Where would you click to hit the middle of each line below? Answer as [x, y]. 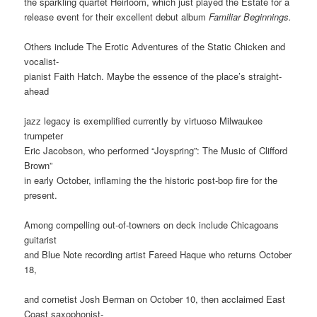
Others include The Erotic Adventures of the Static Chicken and [155, 46]
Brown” [39, 166]
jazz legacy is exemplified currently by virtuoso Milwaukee [144, 121]
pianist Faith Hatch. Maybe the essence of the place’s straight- [153, 76]
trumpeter [44, 136]
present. [41, 195]
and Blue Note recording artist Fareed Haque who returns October [158, 255]
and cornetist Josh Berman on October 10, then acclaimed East [155, 299]
